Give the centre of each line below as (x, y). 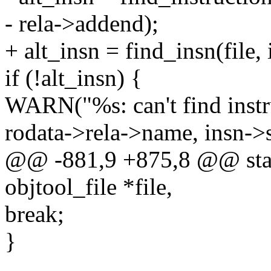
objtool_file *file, (89, 187)
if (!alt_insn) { (73, 78)
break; (34, 214)
